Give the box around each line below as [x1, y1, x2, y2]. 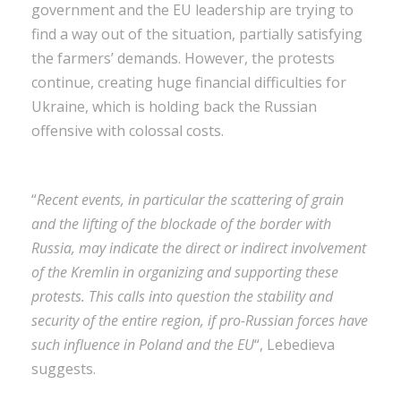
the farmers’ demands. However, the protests [31, 47, 335, 68]
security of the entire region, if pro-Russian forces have [31, 310, 368, 330]
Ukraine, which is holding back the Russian [31, 96, 317, 116]
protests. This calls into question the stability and [31, 286, 333, 306]
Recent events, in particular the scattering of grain [37, 189, 344, 209]
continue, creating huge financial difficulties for [31, 72, 346, 92]
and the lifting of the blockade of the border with [31, 213, 331, 234]
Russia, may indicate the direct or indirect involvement [31, 237, 366, 258]
